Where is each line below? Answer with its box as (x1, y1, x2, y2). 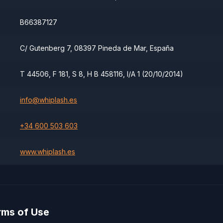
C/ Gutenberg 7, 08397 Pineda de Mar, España (20, 44, 174, 52)
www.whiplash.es (20, 147, 75, 156)
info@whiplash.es (20, 96, 77, 104)
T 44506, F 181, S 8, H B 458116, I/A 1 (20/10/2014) (20, 70, 183, 78)
